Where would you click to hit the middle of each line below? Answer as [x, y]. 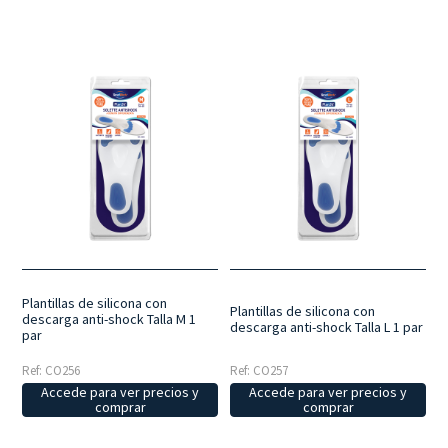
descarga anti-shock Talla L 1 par [327, 326]
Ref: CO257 [259, 370]
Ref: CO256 [51, 370]
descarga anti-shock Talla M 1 [109, 318]
